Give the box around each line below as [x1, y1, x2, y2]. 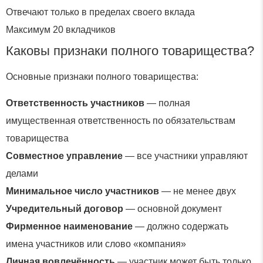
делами [6, 168, 38, 178]
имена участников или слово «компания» [6, 238, 186, 249]
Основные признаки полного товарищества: [6, 72, 198, 82]
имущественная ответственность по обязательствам [6, 115, 235, 126]
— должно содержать [133, 221, 228, 231]
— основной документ [123, 203, 222, 214]
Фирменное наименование [6, 221, 133, 231]
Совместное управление [6, 150, 123, 161]
